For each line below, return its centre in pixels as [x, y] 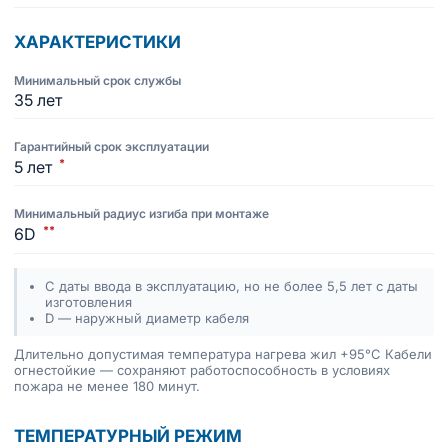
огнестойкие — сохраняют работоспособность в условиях [202, 369]
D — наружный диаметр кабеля [147, 317]
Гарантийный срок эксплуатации [111, 146]
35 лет [38, 100]
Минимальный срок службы [97, 80]
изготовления [88, 301]
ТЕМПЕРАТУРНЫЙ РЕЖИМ [128, 435]
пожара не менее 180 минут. [107, 385]
